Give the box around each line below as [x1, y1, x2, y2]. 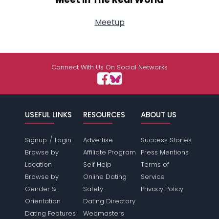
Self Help [83, 160, 111, 169]
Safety [83, 184, 103, 194]
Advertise [83, 135, 113, 145]
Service [140, 172, 165, 181]
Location [25, 160, 52, 169]
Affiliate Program [83, 148, 136, 157]
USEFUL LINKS [25, 109, 72, 120]
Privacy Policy [140, 184, 183, 194]
